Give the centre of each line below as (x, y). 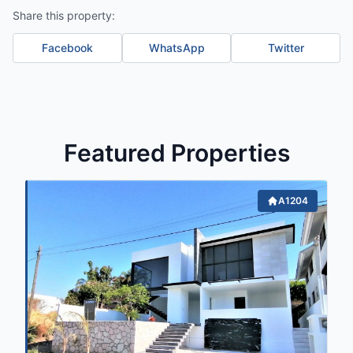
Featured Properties (176, 153)
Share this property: (64, 15)
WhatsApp (176, 48)
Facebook (67, 48)
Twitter (286, 48)
